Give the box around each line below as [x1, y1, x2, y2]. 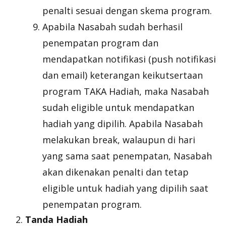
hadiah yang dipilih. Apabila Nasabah [42, 118, 203, 130]
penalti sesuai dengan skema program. [42, 5, 212, 17]
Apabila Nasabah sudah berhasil [42, 21, 183, 33]
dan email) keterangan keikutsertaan [42, 69, 203, 81]
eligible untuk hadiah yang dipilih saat [42, 182, 208, 194]
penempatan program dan [42, 37, 158, 49]
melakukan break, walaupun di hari [42, 134, 195, 146]
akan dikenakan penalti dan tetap [42, 166, 189, 178]
